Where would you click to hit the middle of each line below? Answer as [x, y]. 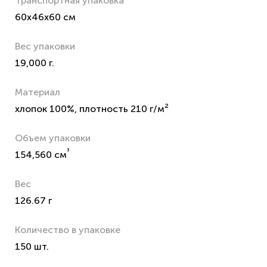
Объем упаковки [53, 138]
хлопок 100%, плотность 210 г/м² [92, 109]
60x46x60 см [45, 17]
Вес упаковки [45, 46]
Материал [38, 92]
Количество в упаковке [68, 230]
